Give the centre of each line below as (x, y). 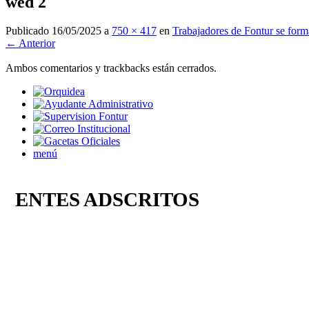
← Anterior (30, 43)
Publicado (29, 31)
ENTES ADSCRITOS (102, 199)
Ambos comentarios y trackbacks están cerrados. (111, 68)
